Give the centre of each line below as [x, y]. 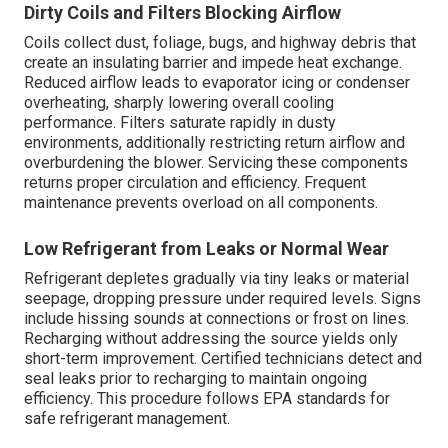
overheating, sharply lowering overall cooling [179, 103]
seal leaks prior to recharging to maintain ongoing [195, 379]
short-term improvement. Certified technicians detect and [223, 359]
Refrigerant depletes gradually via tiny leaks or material [216, 279]
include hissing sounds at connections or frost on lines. [216, 319]
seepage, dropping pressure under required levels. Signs [222, 299]
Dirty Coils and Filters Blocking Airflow [182, 13]
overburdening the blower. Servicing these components [216, 163]
